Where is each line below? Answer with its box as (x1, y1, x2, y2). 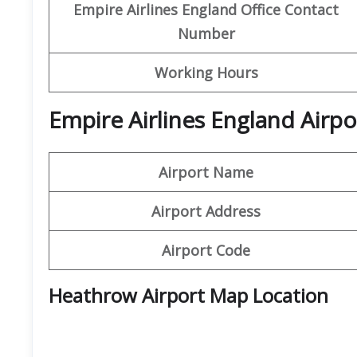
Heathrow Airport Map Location (49, 281, 328, 308)
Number (177, 23, 235, 43)
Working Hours (154, 62, 258, 82)
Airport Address (151, 201, 261, 221)
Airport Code (162, 240, 250, 260)
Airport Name (159, 162, 253, 182)
